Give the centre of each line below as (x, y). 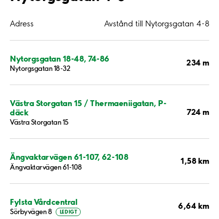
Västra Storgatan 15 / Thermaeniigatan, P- (88, 103)
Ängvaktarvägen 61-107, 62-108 (69, 157)
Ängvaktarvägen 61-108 (46, 167)
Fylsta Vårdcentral (44, 201)
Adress (22, 23)
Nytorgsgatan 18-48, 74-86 (60, 58)
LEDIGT (68, 212)
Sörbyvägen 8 (31, 212)
